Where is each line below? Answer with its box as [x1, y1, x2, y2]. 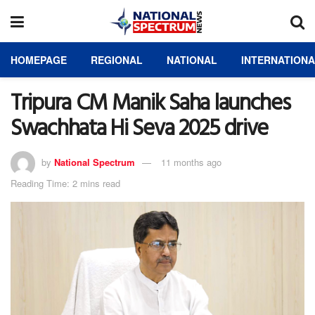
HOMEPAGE [11, 53, 67, 67]
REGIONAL [91, 53, 143, 67]
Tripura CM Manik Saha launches [11, 86, 290, 122]
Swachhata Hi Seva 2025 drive [11, 111, 269, 147]
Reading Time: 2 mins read [11, 176, 120, 190]
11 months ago [161, 155, 221, 169]
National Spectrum [54, 155, 135, 169]
